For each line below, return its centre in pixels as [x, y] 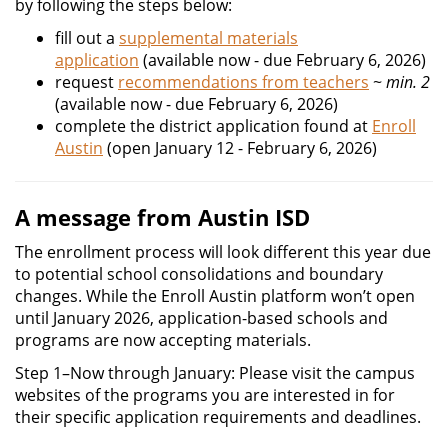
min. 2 [408, 82]
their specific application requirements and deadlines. [220, 417]
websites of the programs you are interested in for [205, 395]
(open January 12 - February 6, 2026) [240, 148]
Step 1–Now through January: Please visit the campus [215, 373]
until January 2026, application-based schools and [201, 318]
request [86, 82]
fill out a [87, 38]
